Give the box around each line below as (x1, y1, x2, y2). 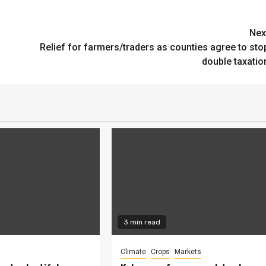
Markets (175, 248, 202, 256)
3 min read (123, 218, 161, 227)
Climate (121, 248, 147, 256)
